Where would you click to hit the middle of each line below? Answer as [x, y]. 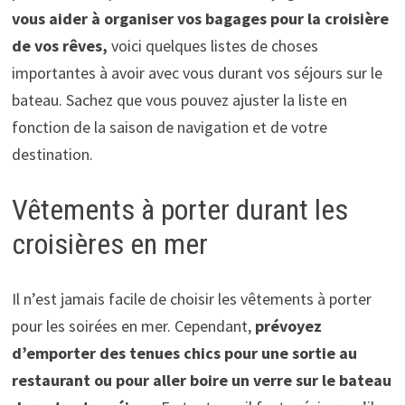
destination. [52, 155]
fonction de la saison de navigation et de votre [169, 127]
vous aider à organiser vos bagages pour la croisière [200, 19]
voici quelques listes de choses [214, 46]
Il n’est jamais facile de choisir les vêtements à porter [191, 298]
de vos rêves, [61, 46]
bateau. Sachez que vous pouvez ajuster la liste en [179, 100]
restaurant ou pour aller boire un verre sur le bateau [201, 380]
